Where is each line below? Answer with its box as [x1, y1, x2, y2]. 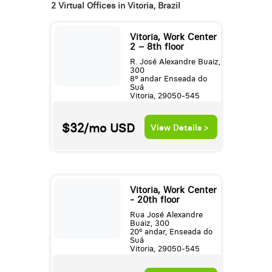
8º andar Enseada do [129, 74, 207, 84]
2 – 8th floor [129, 41, 184, 53]
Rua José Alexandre [129, 210, 203, 220]
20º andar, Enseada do [129, 227, 212, 237]
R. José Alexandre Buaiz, [129, 57, 220, 67]
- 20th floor [129, 194, 180, 206]
